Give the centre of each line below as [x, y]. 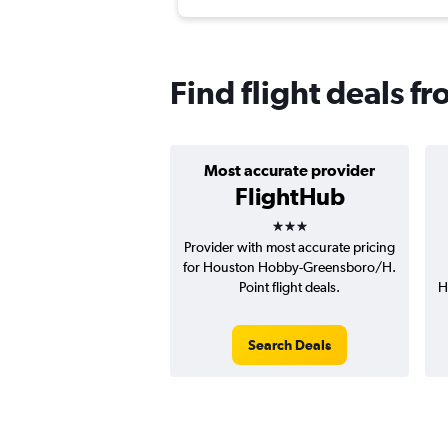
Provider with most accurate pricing [289, 247]
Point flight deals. [289, 287]
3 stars [307, 219]
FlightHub [289, 196]
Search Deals [289, 345]
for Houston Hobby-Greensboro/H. [289, 267]
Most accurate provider [289, 170]
